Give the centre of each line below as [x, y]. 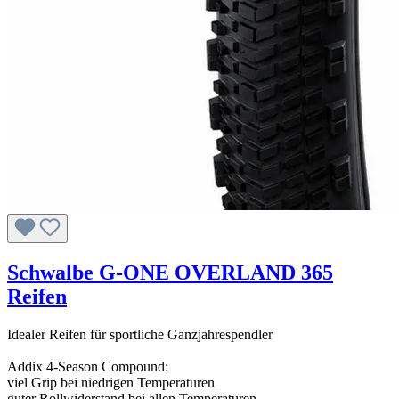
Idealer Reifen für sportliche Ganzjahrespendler [140, 334]
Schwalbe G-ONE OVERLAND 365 [170, 273]
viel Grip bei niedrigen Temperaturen [111, 382]
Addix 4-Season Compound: [88, 366]
